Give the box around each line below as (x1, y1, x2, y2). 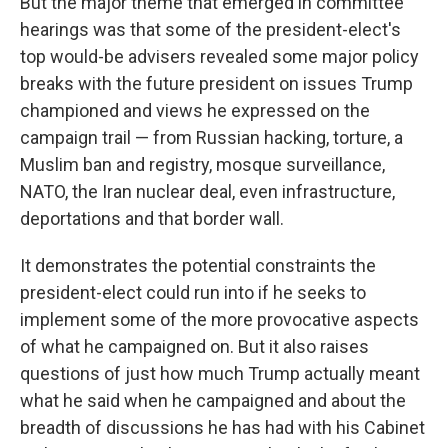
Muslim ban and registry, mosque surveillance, (20, 154, 385, 176)
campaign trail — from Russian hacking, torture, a (20, 127, 403, 149)
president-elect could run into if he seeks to (20, 282, 366, 304)
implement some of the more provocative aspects (20, 309, 419, 331)
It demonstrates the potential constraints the (20, 255, 376, 277)
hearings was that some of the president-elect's (20, 19, 401, 41)
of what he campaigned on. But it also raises (20, 336, 369, 358)
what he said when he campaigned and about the (20, 390, 406, 412)
